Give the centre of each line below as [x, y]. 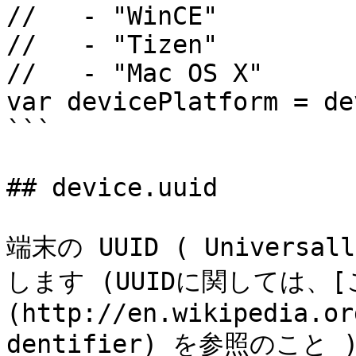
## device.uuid [112, 188]
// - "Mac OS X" [135, 73]
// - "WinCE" [112, 16]
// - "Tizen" [112, 44]
